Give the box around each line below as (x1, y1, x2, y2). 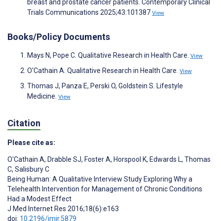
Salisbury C (13, 165, 49, 173)
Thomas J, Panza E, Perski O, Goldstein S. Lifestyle (27, 82, 183, 90)
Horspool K (112, 155, 147, 163)
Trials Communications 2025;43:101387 (27, 8, 152, 17)
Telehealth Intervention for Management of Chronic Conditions (7, 184, 202, 193)
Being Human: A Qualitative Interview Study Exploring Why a (7, 175, 192, 183)
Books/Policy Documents (7, 32, 110, 42)
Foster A (83, 155, 110, 163)
